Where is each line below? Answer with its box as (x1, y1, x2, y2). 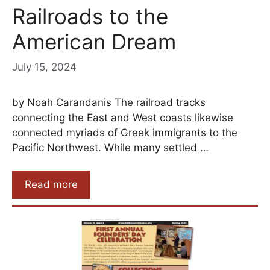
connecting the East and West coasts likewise (12, 111, 233, 124)
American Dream (12, 29, 176, 55)
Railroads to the (12, 4, 168, 30)
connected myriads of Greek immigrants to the (12, 126, 237, 139)
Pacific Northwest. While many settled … (12, 141, 209, 154)
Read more (25, 178, 78, 191)
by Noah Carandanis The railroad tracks (12, 96, 206, 108)
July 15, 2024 (12, 60, 77, 73)
